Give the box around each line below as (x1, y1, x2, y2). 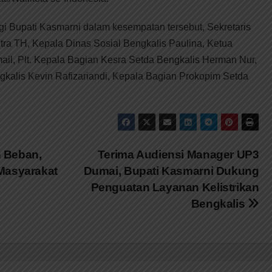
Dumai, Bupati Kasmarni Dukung (83, 164, 259, 177)
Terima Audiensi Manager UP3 (97, 148, 259, 161)
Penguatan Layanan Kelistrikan (90, 180, 259, 194)
